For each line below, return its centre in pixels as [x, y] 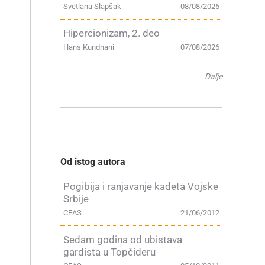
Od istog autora [93, 162]
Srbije [76, 199]
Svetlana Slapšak [92, 6]
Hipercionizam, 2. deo [112, 33]
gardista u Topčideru [109, 252]
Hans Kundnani [89, 47]
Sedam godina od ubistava [123, 240]
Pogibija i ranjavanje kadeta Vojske [141, 186]
